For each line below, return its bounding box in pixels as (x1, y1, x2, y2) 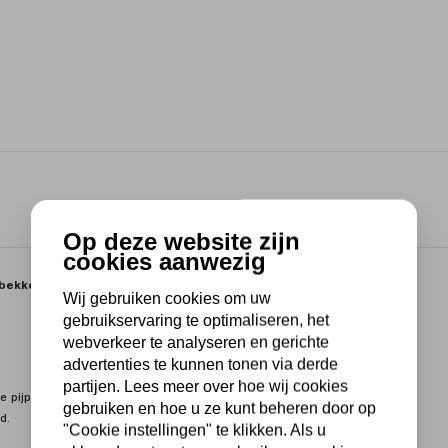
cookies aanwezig (63, 247, 266, 275)
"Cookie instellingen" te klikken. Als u (63, 421, 326, 439)
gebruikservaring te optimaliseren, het (63, 311, 329, 329)
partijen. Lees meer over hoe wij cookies (63, 377, 348, 395)
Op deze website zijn (63, 227, 300, 255)
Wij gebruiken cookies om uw (63, 289, 271, 307)
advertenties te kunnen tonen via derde (63, 355, 338, 373)
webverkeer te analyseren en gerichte (63, 333, 329, 351)
